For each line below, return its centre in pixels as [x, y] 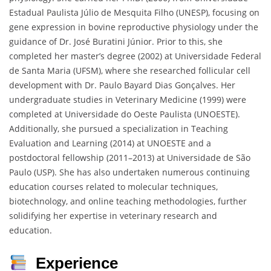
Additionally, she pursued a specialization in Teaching [119, 129]
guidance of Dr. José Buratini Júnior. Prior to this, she [116, 42]
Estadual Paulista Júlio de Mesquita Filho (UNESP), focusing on [134, 13]
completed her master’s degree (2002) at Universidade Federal [135, 56]
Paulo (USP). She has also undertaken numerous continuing [129, 172]
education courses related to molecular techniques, [113, 187]
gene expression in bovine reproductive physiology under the [134, 27]
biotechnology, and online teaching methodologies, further [128, 201]
